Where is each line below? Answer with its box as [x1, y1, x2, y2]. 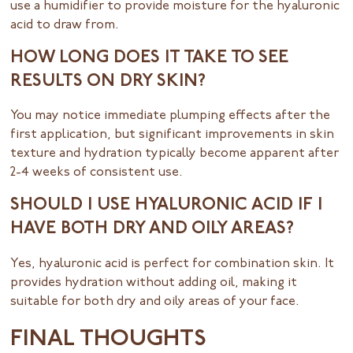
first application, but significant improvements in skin [10, 128, 335, 142]
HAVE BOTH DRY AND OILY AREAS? [10, 221, 295, 239]
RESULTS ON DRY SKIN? [10, 72, 206, 91]
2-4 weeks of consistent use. [10, 166, 184, 180]
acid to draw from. [10, 18, 120, 32]
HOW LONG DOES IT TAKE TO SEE [10, 49, 289, 67]
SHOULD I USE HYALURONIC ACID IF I [10, 197, 323, 215]
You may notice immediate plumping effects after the [10, 110, 331, 123]
